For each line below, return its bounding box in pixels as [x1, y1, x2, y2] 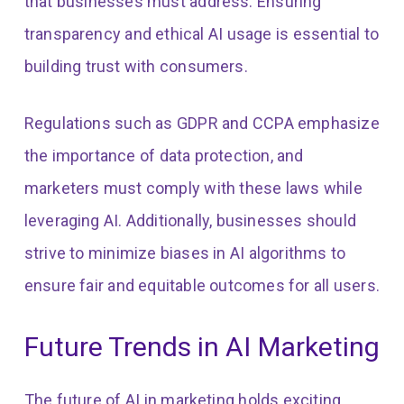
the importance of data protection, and [23, 146, 304, 166]
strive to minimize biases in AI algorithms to [23, 243, 346, 263]
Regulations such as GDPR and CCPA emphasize [23, 114, 380, 133]
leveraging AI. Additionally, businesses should [23, 211, 356, 231]
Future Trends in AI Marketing [23, 331, 380, 363]
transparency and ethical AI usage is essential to [23, 24, 379, 44]
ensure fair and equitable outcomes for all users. [23, 276, 380, 296]
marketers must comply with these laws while [23, 179, 363, 198]
